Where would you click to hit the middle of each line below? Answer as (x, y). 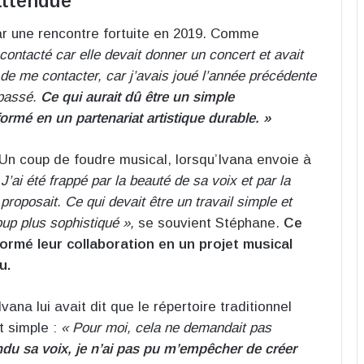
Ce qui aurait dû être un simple (137, 97)
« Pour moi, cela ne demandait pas (166, 327)
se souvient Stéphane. (209, 223)
